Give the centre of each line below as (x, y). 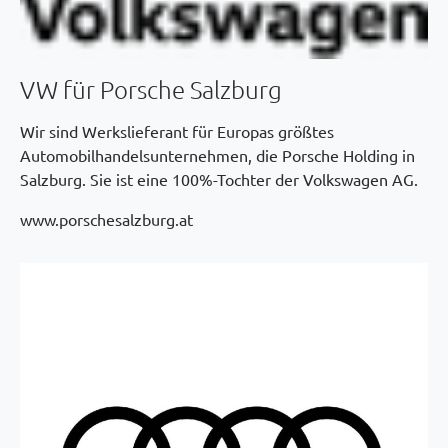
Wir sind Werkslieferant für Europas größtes (177, 130)
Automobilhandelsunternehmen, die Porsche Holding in (217, 154)
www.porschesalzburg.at (106, 218)
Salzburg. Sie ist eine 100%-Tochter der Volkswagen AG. (219, 178)
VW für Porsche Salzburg (151, 88)
